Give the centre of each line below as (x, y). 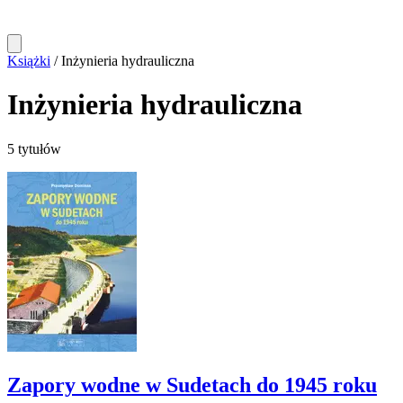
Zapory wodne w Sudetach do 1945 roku (192, 385)
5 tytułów (34, 148)
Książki (29, 61)
